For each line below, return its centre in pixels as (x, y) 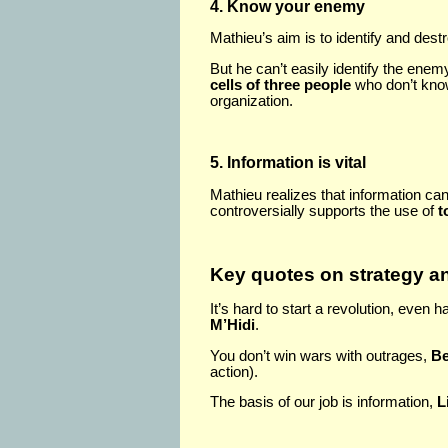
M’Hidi (232, 324)
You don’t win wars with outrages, (320, 355)
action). (234, 371)
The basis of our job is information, (323, 402)
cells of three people (280, 84)
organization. (251, 100)
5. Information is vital (288, 163)
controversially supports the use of (324, 210)
